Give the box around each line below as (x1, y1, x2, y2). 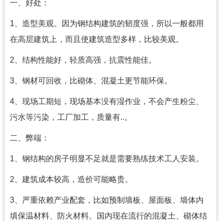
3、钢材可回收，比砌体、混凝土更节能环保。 (10, 76, 172, 85)
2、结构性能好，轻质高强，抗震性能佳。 (10, 55, 156, 64)
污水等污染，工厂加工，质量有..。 (10, 112, 132, 121)
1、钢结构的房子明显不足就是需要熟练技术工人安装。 (10, 154, 204, 163)
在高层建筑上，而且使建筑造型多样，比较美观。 (10, 35, 184, 43)
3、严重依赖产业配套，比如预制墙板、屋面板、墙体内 (10, 195, 204, 204)
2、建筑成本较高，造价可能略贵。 (10, 175, 133, 184)
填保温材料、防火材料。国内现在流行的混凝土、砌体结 (10, 211, 207, 220)
